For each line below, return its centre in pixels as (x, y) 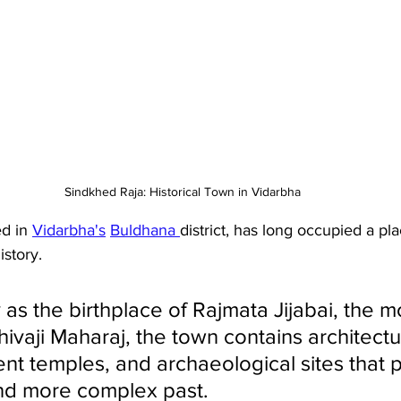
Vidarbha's (69, 230)
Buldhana (145, 230)
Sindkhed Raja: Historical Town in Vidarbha (183, 192)
